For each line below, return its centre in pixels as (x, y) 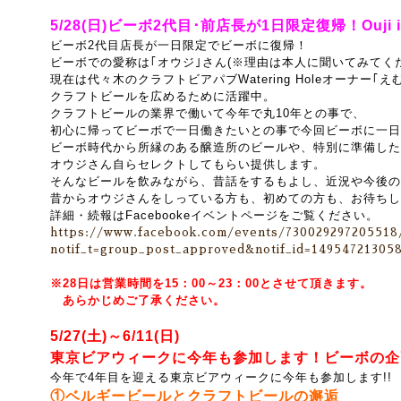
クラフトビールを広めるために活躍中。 (163, 96)
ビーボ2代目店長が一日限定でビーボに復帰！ (179, 45)
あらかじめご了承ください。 (138, 300)
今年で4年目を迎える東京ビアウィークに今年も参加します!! (221, 377)
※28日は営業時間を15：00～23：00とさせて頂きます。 (211, 283)
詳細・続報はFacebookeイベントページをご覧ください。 (214, 215)
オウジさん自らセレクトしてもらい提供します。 (188, 164)
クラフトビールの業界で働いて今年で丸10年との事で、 (208, 113)
